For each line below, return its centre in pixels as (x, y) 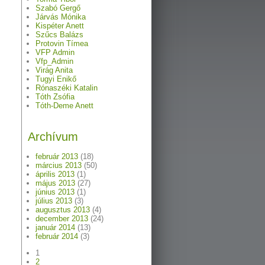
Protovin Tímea (62, 43)
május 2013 (55, 183)
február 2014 (57, 236)
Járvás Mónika (61, 17)
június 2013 (55, 192)
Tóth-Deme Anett (64, 106)
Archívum (53, 137)
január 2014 (55, 227)
